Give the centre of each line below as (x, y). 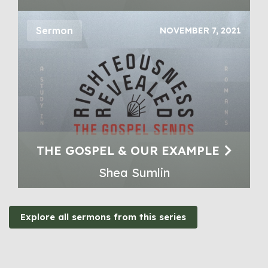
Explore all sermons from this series (103, 217)
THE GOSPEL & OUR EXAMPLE (128, 150)
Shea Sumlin (134, 172)
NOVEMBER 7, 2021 (200, 30)
